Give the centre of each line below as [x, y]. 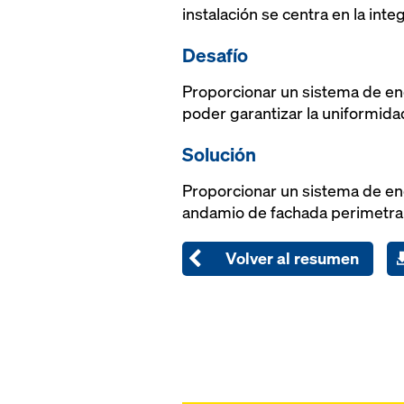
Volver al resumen [292, 258]
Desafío [215, 55]
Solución [219, 154]
